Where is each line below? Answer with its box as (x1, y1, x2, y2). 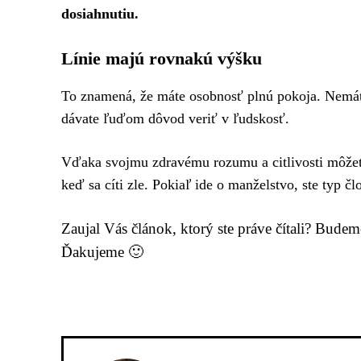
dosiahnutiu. (61, 5, 139, 22)
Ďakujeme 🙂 (61, 243, 143, 260)
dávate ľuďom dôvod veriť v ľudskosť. (61, 110, 289, 127)
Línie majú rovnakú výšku (61, 48, 262, 68)
